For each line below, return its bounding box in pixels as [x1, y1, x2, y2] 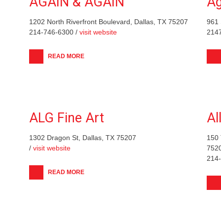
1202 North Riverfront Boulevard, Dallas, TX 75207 [29, 17, 188, 26]
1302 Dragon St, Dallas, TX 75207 [29, 133, 136, 142]
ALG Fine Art [29, 110, 104, 126]
